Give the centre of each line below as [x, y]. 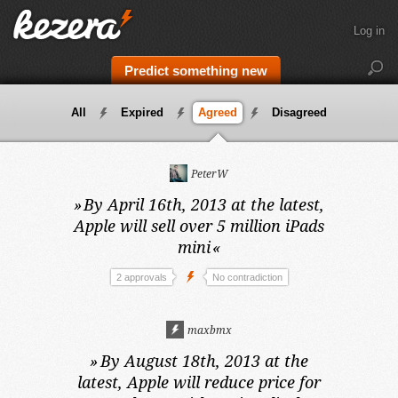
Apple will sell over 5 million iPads [199, 226]
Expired [142, 112]
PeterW [208, 174]
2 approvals [141, 277]
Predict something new [195, 71]
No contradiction [247, 277]
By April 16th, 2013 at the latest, [204, 204]
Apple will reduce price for [224, 382]
